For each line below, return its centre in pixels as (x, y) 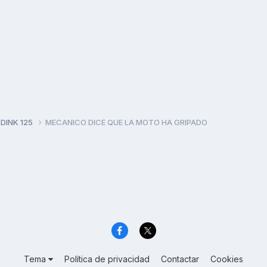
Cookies (227, 259)
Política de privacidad (107, 259)
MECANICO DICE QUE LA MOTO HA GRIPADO (126, 122)
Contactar (180, 259)
